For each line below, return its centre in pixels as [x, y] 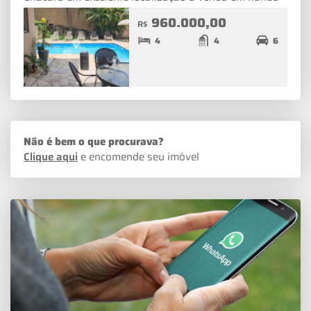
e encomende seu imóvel [138, 157]
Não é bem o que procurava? [94, 142]
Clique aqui [51, 157]
